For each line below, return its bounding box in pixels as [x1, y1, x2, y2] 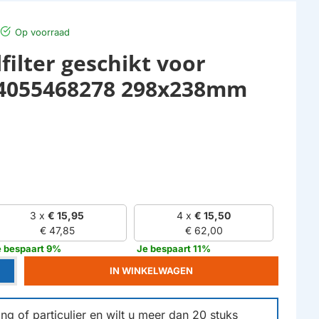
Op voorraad [14, 26, 70, 38]
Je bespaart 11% [136, 243, 211, 255]
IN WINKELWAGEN [110, 265, 193, 277]
